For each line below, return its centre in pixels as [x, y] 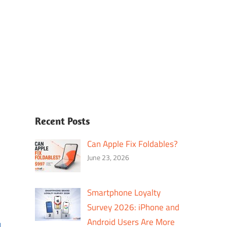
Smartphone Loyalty [124, 192]
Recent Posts [62, 121]
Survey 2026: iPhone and [134, 207]
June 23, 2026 [108, 157]
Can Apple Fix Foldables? [133, 144]
